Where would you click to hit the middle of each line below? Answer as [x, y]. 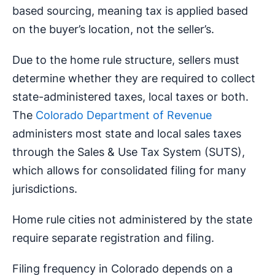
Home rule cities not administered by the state [132, 220]
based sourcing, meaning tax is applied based [130, 11]
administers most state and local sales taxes [127, 134]
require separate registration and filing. [113, 238]
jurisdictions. [45, 189]
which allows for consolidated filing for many [129, 171]
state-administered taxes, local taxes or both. [130, 97]
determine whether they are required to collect [134, 79]
